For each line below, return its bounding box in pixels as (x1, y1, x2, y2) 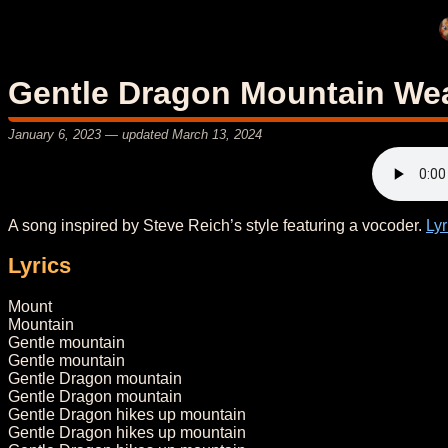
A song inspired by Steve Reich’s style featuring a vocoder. (8, 216, 426, 234)
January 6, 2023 (8, 126, 101, 142)
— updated (101, 126, 172, 142)
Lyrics (8, 253, 71, 279)
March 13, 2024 (172, 126, 262, 142)
